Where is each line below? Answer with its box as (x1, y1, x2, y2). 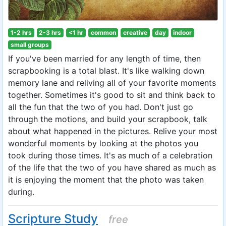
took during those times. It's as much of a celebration (8, 150, 212, 160)
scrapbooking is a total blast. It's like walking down (8, 66, 204, 76)
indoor (173, 29, 192, 36)
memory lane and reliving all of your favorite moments (8, 78, 216, 88)
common (90, 29, 116, 36)
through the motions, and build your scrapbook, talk (8, 114, 207, 124)
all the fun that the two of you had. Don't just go (8, 102, 193, 112)
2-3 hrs (39, 29, 62, 36)
